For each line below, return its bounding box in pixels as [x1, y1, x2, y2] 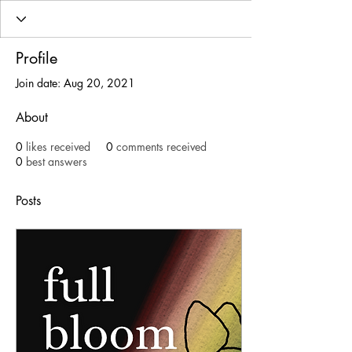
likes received [26, 139, 90, 154]
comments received [116, 139, 207, 154]
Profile [16, 48, 57, 68]
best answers [26, 154, 87, 169]
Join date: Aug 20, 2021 [16, 75, 135, 90]
